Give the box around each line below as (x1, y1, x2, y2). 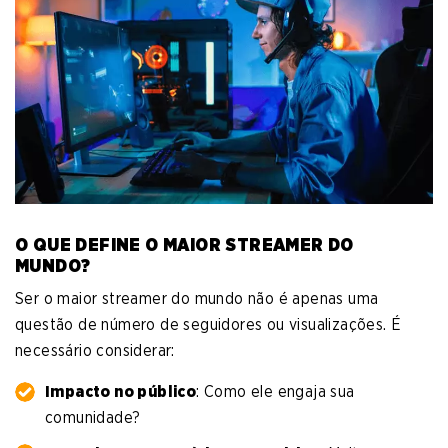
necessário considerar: (15, 341, 175, 361)
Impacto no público (45, 382, 197, 402)
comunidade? (45, 408, 141, 428)
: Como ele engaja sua (196, 382, 355, 402)
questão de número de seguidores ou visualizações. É (15, 315, 402, 335)
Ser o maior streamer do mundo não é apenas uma (15, 289, 379, 309)
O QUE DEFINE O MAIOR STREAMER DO (15, 234, 354, 256)
